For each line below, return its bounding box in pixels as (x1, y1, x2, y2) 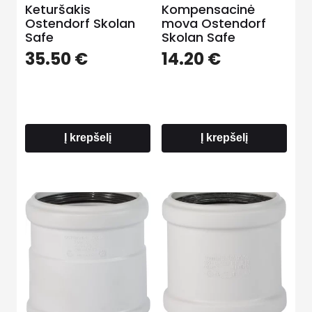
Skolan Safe (161, 28, 235, 46)
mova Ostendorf (161, 14, 266, 32)
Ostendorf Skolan (25, 14, 135, 32)
